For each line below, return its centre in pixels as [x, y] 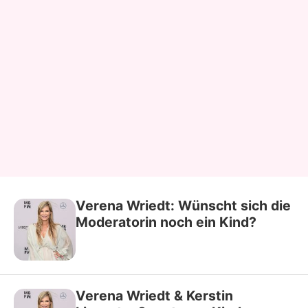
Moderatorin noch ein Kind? [166, 222]
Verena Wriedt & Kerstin [154, 295]
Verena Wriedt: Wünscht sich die [183, 205]
